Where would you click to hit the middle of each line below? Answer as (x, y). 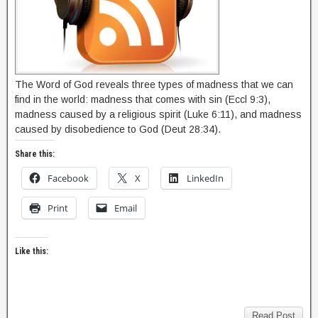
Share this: (35, 154)
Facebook (68, 178)
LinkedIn (205, 178)
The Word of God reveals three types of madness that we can (154, 84)
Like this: (32, 251)
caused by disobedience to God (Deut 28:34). (118, 129)
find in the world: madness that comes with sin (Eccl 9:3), (143, 99)
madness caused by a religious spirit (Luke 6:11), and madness (158, 114)
